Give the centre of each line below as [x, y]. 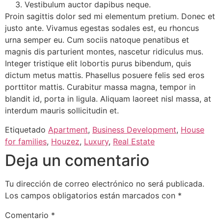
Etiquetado [27, 129]
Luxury [96, 141]
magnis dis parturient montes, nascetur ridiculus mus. [104, 52]
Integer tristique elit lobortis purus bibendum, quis [98, 64]
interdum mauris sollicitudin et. [62, 111]
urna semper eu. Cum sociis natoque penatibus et [97, 40]
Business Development [134, 129]
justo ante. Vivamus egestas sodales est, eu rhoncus [102, 28]
